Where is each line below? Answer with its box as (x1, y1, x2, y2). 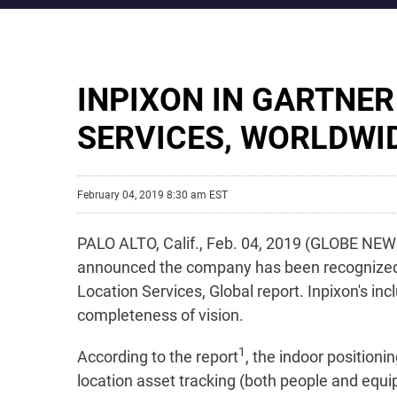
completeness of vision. (77, 306, 244, 324)
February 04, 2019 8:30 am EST (77, 188, 228, 201)
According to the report (77, 347, 238, 366)
